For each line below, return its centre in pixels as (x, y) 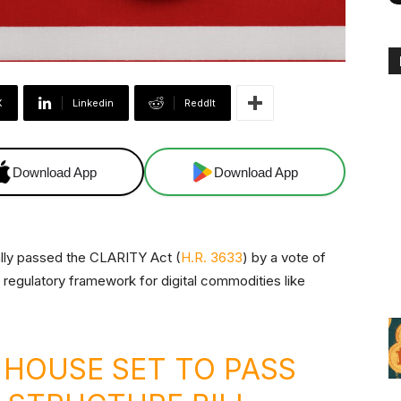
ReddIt (200, 103)
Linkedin (93, 103)
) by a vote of (284, 258)
